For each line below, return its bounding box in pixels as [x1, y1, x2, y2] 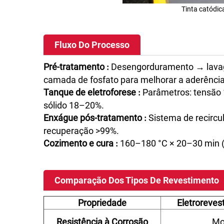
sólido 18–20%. [43, 100, 104, 110]
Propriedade [78, 197, 126, 208]
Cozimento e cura [43, 138, 115, 148]
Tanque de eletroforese [43, 87, 138, 97]
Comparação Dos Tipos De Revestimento [54, 175, 219, 185]
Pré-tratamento [43, 61, 106, 72]
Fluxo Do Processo [54, 39, 129, 50]
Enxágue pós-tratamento [43, 112, 144, 123]
